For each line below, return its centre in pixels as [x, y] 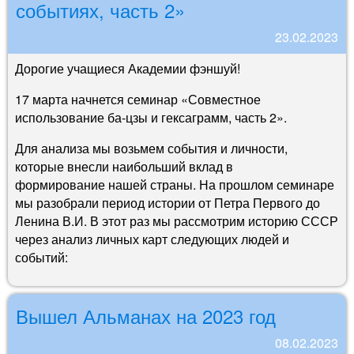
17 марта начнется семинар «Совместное [138, 99]
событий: [41, 257]
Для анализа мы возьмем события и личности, [151, 148]
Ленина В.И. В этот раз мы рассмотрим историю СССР [177, 220]
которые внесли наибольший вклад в [124, 166]
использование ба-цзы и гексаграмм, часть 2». [151, 117]
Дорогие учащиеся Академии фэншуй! [128, 68]
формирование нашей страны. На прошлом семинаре [175, 184]
